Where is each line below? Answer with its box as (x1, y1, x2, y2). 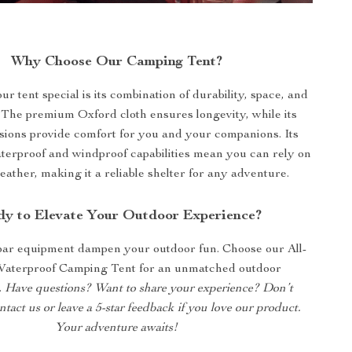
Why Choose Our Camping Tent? (10, 55, 222, 70)
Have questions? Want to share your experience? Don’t (5, 283, 294, 296)
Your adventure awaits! (55, 322, 178, 335)
